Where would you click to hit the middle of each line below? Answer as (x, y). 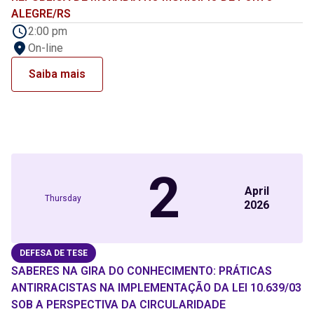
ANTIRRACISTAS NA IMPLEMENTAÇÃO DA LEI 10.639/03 (156, 288)
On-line (46, 48)
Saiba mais (57, 74)
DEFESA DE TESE (54, 253)
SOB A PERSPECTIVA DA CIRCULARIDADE (118, 305)
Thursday (63, 198)
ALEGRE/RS (41, 14)
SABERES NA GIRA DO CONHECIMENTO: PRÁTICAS (142, 271)
